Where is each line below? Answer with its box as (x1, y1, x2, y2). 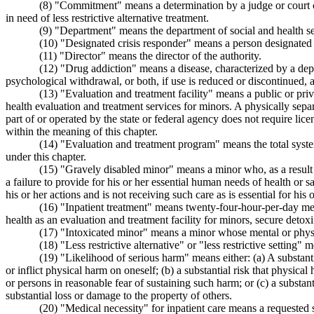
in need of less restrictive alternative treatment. (6, 11, 209, 24)
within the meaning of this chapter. (6, 125, 158, 137)
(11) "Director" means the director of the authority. (39, 49, 261, 62)
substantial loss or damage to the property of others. (6, 289, 232, 301)
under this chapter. (6, 150, 86, 163)
